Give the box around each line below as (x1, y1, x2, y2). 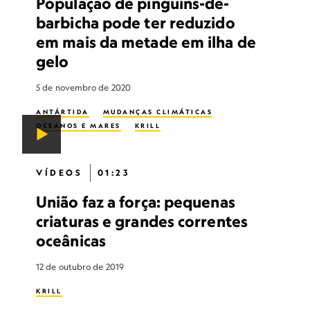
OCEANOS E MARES (36, 122, 121, 129)
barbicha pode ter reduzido (36, 13, 235, 32)
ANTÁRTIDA (36, 108, 89, 116)
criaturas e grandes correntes (36, 212, 248, 230)
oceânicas (36, 231, 106, 250)
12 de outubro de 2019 (36, 262, 125, 272)
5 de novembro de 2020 (36, 82, 131, 93)
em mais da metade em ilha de (36, 33, 256, 51)
